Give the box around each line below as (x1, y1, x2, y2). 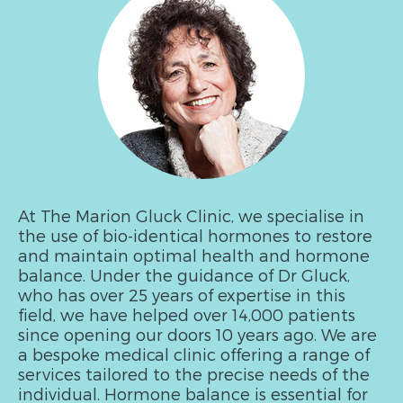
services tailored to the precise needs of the (18, 364, 370, 383)
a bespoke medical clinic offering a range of (18, 345, 370, 363)
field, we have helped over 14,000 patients (18, 305, 355, 324)
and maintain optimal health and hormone (18, 246, 370, 264)
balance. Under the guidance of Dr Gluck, (18, 265, 350, 284)
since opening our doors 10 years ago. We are (18, 325, 377, 344)
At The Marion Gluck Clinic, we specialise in (18, 206, 364, 225)
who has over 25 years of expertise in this (18, 285, 345, 304)
